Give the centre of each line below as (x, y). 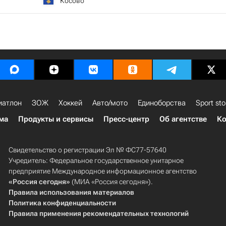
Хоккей (70, 103)
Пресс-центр (126, 119)
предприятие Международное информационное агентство (102, 171)
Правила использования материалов (71, 192)
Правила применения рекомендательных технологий (98, 213)
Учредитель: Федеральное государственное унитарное (96, 160)
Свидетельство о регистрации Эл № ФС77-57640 (87, 150)
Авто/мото (110, 103)
